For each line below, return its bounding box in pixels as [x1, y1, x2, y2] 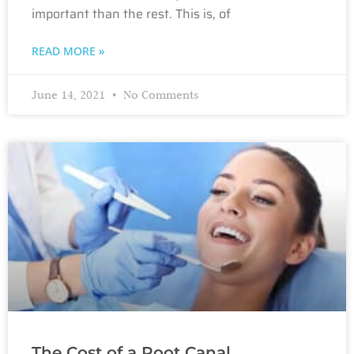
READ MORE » [32, 43, 104, 58]
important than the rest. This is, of [32, 3, 231, 24]
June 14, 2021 [32, 87, 108, 102]
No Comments [120, 87, 198, 102]
